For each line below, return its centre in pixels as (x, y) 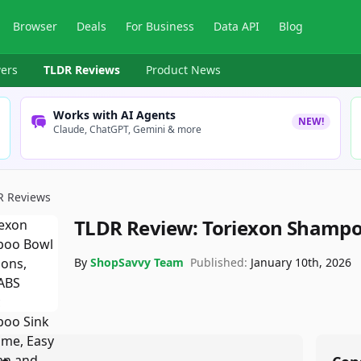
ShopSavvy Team (137, 262)
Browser (35, 26)
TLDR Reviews (82, 70)
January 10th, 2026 (301, 262)
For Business (160, 26)
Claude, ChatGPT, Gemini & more (128, 129)
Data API (237, 26)
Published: (219, 262)
